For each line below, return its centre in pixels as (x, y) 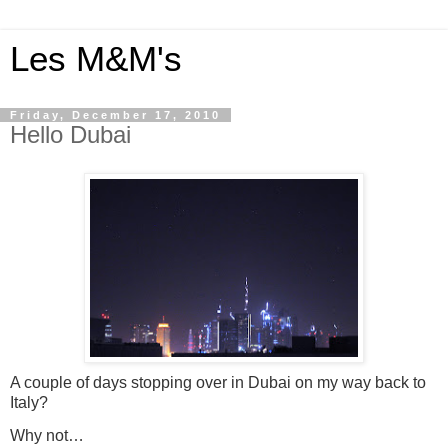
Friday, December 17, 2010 (115, 115)
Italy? (29, 402)
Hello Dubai (70, 134)
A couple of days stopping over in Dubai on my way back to (218, 382)
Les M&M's (96, 59)
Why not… (47, 436)
